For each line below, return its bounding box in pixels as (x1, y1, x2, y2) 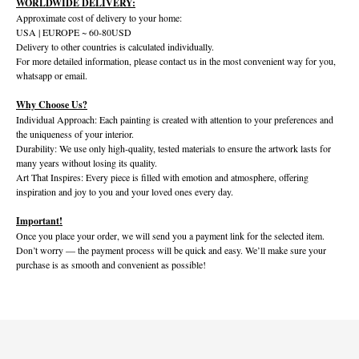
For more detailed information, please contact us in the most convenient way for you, (16, 54, 336, 67)
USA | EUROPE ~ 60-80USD (16, 25, 131, 38)
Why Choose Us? (16, 97, 87, 111)
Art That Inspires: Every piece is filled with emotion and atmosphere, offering (16, 170, 309, 184)
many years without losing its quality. (16, 155, 157, 169)
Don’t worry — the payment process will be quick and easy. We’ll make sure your (16, 243, 326, 256)
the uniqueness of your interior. (16, 127, 134, 140)
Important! (16, 213, 63, 228)
